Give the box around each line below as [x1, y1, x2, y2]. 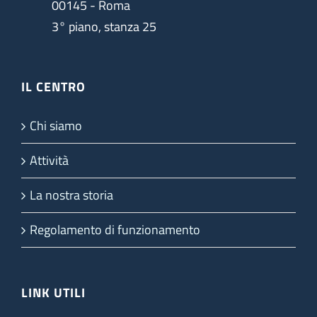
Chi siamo [30, 116, 82, 136]
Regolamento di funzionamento [30, 220, 200, 240]
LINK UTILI [21, 283, 86, 303]
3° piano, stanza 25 [52, 17, 157, 37]
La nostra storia [30, 185, 113, 205]
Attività [30, 151, 69, 171]
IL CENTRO [21, 77, 86, 97]
